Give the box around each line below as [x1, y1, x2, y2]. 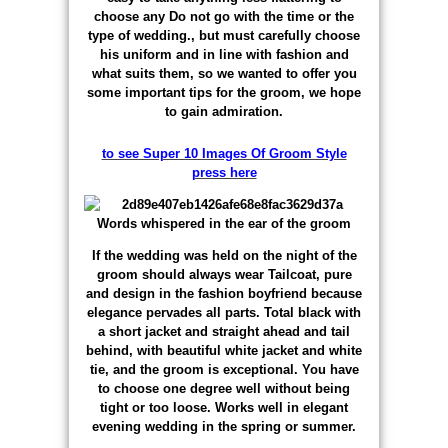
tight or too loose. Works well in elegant [100, 399, 348, 415]
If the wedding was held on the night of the [91, 247, 357, 263]
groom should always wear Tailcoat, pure [96, 266, 352, 282]
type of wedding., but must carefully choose [88, 27, 360, 43]
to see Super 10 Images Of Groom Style [101, 145, 347, 161]
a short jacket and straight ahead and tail [98, 323, 350, 339]
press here [191, 164, 257, 180]
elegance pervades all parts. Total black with [87, 304, 361, 320]
